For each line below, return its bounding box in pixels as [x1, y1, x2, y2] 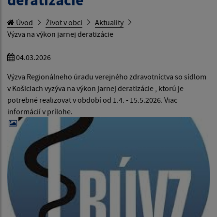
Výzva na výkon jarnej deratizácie [7, 29, 113, 39]
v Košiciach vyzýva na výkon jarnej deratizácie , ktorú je [7, 83, 184, 93]
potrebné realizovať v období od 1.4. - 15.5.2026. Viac [7, 95, 177, 105]
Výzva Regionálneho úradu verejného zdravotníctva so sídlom [7, 72, 206, 82]
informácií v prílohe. [7, 107, 73, 117]
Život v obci [46, 17, 82, 28]
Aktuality [95, 17, 124, 28]
